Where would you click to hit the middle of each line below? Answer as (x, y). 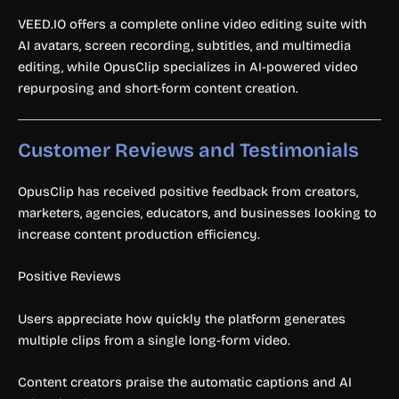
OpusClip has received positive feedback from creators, (188, 192)
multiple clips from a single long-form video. (154, 340)
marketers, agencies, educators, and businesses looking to (197, 213)
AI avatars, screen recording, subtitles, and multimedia (184, 45)
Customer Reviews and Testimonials (188, 151)
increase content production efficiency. (139, 235)
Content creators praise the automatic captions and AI (185, 383)
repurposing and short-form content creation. (158, 88)
